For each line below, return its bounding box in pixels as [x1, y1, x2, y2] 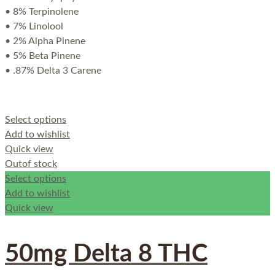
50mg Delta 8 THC [5, 242, 207, 267]
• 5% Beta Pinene [5, 51, 80, 61]
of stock [22, 159, 57, 169]
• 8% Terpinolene [5, 7, 79, 17]
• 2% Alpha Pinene [5, 36, 85, 47]
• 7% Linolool [5, 21, 63, 32]
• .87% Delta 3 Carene [5, 66, 101, 76]
